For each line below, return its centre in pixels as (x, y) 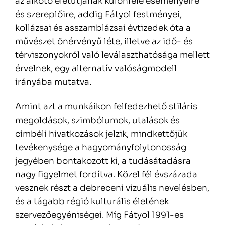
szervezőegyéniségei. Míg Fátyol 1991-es (99, 215)
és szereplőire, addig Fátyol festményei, (98, 15)
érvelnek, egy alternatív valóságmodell (96, 69)
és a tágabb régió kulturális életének (92, 202)
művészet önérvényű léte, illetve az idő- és (104, 42)
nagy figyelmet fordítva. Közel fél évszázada (106, 175)
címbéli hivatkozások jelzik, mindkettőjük (101, 134)
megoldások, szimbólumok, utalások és (97, 121)
